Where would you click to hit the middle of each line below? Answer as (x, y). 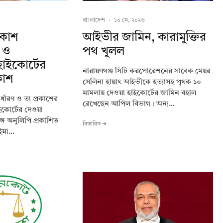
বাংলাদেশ (94, 20)
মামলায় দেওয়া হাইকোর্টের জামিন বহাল (139, 93)
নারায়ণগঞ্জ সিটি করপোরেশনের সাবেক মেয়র (147, 71)
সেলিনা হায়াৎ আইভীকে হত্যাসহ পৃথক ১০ (142, 82)
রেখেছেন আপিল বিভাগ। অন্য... (129, 104)
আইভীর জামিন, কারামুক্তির (144, 38)
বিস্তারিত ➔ (95, 124)
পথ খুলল (104, 52)
